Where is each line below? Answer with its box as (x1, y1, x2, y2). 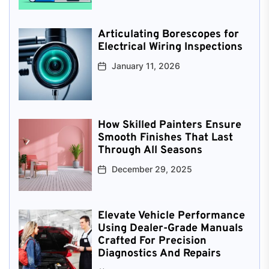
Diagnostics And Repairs (97, 246, 221, 261)
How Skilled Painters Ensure (97, 118, 241, 132)
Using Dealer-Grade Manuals (97, 221, 243, 235)
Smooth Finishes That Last (97, 130, 233, 145)
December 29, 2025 (111, 163, 192, 174)
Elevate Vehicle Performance (97, 208, 245, 223)
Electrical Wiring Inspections (97, 40, 243, 54)
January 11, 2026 (111, 60, 180, 71)
